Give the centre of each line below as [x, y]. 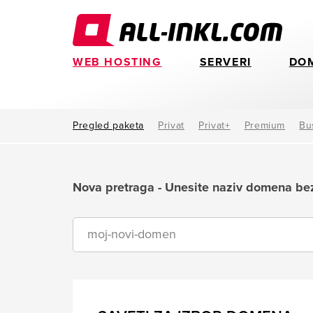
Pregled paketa [109, 125]
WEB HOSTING [117, 62]
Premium [265, 125]
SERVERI [225, 62]
